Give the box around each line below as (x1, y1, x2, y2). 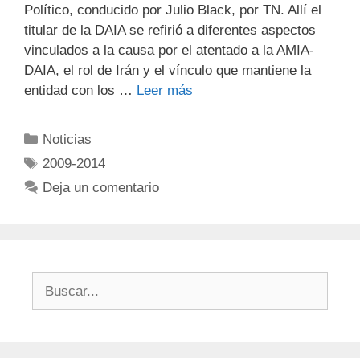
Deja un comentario (43, 179, 160, 195)
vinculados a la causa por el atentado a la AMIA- (24, 42, 314, 58)
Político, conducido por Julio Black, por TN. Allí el (24, 2, 321, 18)
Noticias (43, 131, 92, 147)
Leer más (137, 82, 193, 98)
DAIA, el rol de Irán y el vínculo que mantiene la (24, 62, 311, 78)
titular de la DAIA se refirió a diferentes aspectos (24, 22, 316, 38)
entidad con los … (24, 82, 137, 98)
